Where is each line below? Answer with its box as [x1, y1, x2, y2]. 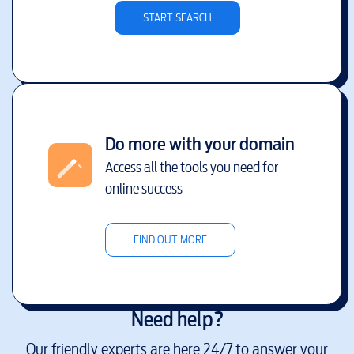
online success [104, 177, 183, 199]
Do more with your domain [104, 130, 295, 156]
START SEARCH [142, 9, 212, 26]
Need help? [130, 304, 224, 333]
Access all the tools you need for [104, 156, 278, 178]
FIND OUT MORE [133, 231, 207, 248]
